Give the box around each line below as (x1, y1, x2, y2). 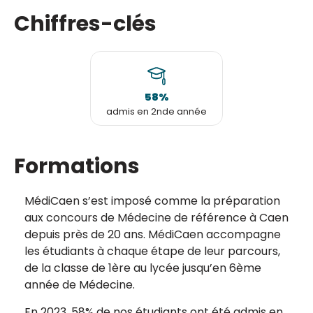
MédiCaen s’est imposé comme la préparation (24, 192, 280, 209)
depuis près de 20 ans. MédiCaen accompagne (24, 226, 281, 242)
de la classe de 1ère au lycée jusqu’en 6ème (24, 259, 261, 276)
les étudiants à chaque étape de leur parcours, (24, 242, 280, 259)
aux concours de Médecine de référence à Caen (24, 209, 289, 226)
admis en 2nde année (106, 104, 207, 118)
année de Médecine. (24, 276, 138, 293)
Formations (14, 151, 140, 181)
